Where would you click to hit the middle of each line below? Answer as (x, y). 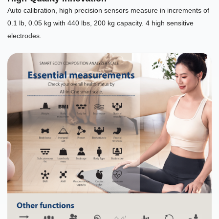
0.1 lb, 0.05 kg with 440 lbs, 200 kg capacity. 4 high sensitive (100, 23)
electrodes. (24, 36)
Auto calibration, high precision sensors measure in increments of (108, 11)
